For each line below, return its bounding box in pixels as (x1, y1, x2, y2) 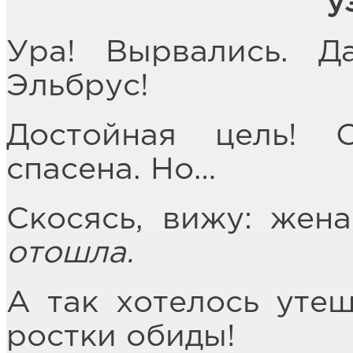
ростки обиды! (6, 323, 236, 351)
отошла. (6, 240, 134, 268)
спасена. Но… (6, 156, 216, 184)
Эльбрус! (6, 72, 149, 101)
